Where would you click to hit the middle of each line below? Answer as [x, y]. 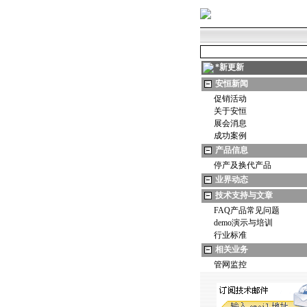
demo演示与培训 [243, 223]
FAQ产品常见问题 [247, 210]
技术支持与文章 [244, 195]
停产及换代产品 [243, 165]
